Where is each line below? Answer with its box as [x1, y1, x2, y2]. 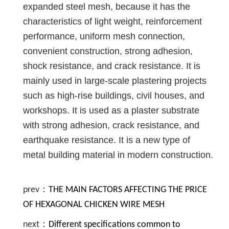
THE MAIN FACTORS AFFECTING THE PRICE [49, 185, 207, 195]
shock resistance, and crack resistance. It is [23, 60, 200, 71]
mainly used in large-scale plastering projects [23, 75, 207, 86]
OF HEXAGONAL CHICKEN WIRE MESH [23, 199, 165, 210]
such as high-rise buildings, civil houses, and [23, 90, 204, 101]
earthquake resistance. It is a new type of [23, 134, 190, 145]
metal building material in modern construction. [23, 149, 213, 160]
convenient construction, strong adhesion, [23, 45, 193, 56]
